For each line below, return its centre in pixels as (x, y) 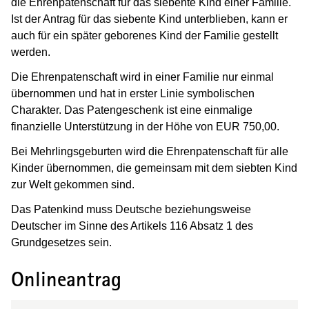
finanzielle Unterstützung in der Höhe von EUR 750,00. (145, 126)
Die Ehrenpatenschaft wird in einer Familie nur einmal (142, 77)
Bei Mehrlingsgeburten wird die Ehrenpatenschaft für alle (150, 151)
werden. (31, 52)
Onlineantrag (66, 280)
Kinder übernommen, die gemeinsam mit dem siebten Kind (154, 168)
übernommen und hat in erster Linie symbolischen (133, 93)
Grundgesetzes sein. (61, 242)
